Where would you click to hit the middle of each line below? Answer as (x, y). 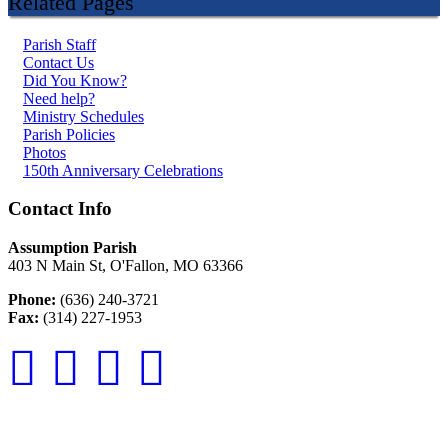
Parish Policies (69, 134)
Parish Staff (59, 44)
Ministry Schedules (83, 116)
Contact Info (60, 209)
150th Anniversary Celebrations (123, 170)
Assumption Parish (72, 248)
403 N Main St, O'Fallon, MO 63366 (125, 266)
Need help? (59, 98)
